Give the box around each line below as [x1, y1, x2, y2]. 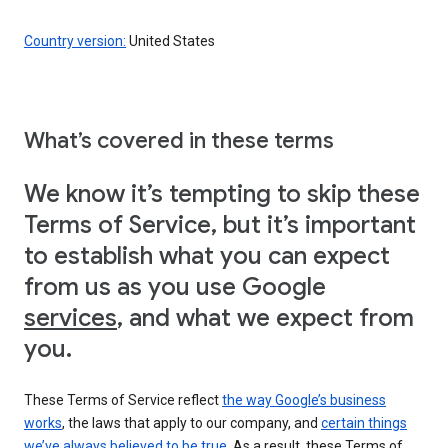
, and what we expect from [117, 302, 414, 333]
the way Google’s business [222, 391, 386, 408]
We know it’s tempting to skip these [24, 178, 420, 209]
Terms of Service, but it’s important [24, 209, 416, 240]
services [24, 302, 117, 333]
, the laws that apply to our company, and [62, 414, 321, 431]
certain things [321, 414, 407, 431]
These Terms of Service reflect [24, 391, 222, 408]
